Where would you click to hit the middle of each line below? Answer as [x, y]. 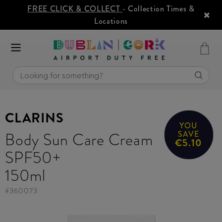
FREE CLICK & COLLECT [75, 9]
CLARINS [34, 118]
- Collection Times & [158, 9]
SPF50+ [33, 158]
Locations [111, 21]
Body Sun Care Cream [79, 140]
